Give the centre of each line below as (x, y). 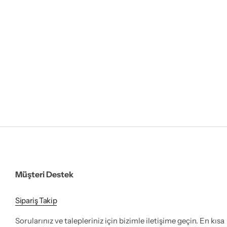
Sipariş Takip (36, 201)
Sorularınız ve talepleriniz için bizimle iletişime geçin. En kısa (120, 221)
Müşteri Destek (44, 175)
